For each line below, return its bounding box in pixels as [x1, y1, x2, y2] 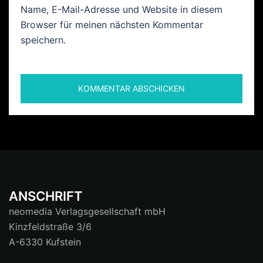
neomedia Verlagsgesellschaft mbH [9, 205, 166, 217]
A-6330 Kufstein [9, 236, 81, 248]
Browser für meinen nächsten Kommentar [21, 19, 203, 31]
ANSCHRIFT [9, 188, 83, 204]
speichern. [21, 34, 66, 46]
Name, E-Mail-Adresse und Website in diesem [21, 4, 222, 15]
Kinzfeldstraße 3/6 [9, 221, 92, 232]
